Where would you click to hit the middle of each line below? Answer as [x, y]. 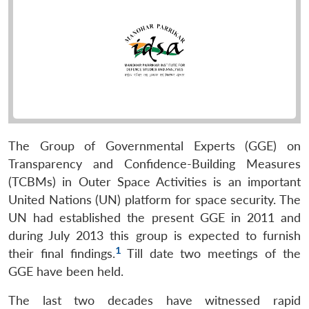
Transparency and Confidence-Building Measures [154, 163]
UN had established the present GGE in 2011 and [154, 217]
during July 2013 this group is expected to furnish [154, 235]
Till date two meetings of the [210, 253]
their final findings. [62, 253]
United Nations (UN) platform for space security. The [154, 199]
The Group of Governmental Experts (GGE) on [154, 146]
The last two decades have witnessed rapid [154, 300]
